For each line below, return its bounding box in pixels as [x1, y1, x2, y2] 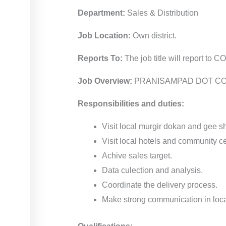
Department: [78, 9, 126, 17]
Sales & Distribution [125, 9, 199, 17]
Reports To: [78, 54, 123, 63]
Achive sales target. [102, 151, 173, 160]
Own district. [131, 31, 177, 40]
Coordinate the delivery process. [102, 181, 218, 189]
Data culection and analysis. [102, 166, 203, 175]
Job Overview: [78, 77, 133, 85]
